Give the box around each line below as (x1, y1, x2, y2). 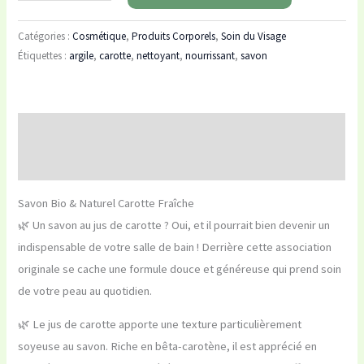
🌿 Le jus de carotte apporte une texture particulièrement (18, 317, 302, 332)
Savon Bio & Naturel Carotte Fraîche (18, 195, 195, 210)
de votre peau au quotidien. (18, 283, 153, 298)
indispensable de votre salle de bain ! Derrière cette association (18, 239, 332, 254)
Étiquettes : (18, 48, 70, 63)
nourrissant (185, 48, 236, 63)
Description (18, 122, 80, 137)
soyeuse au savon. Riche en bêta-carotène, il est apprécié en (18, 339, 318, 354)
